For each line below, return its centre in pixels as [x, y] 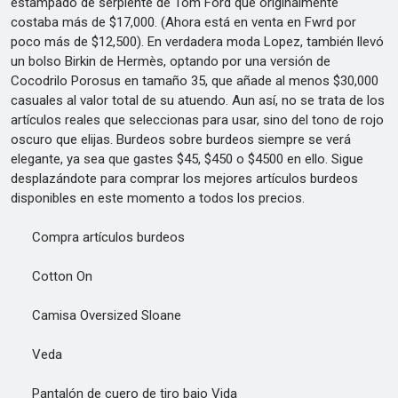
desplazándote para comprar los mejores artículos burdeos [184, 179]
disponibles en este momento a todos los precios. [158, 198]
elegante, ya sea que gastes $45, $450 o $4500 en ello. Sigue [187, 159]
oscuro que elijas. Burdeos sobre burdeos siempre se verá [181, 139]
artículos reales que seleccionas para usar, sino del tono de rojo [197, 120]
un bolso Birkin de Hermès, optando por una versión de [171, 61]
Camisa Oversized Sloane [96, 315]
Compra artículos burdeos [98, 237]
